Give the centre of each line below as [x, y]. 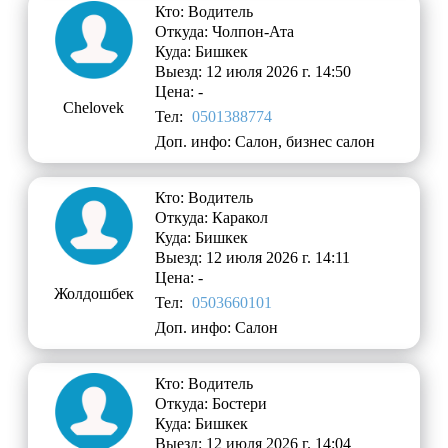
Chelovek [94, 108]
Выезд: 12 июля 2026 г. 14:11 [253, 258]
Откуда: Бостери [211, 404]
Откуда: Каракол [212, 218]
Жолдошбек [93, 294]
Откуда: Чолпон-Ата [225, 32]
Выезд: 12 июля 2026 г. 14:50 [253, 72]
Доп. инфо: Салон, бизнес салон [265, 142]
